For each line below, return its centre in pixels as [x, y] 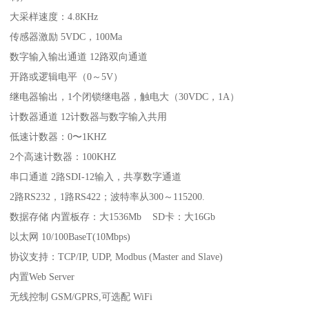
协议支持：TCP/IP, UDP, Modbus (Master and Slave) [117, 256]
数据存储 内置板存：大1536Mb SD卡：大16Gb [113, 216]
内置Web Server [42, 276]
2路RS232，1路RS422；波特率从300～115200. [108, 196]
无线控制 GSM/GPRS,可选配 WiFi [81, 296]
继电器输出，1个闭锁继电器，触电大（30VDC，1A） [125, 96]
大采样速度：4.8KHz [54, 16]
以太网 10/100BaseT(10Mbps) [70, 236]
